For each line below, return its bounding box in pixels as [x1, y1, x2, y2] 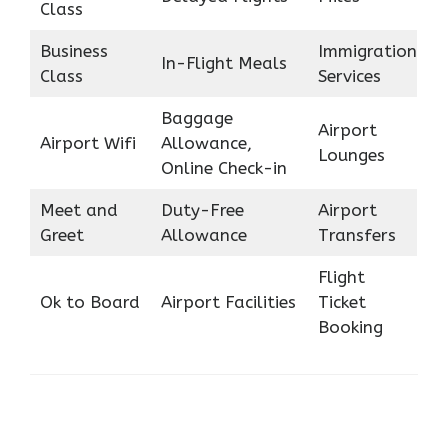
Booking [317, 316, 383, 337]
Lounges [317, 144, 385, 165]
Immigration [317, 40, 417, 61]
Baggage [160, 107, 233, 128]
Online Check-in [160, 157, 287, 178]
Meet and [39, 199, 118, 220]
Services [317, 65, 381, 86]
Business [39, 40, 108, 61]
